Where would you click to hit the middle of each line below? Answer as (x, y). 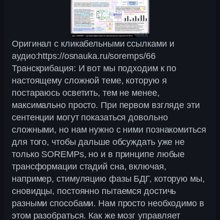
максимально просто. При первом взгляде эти (106, 105)
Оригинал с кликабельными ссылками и (93, 44)
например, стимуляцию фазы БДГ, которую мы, (108, 179)
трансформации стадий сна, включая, (89, 167)
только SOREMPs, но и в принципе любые (98, 154)
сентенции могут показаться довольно (90, 118)
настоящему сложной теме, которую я (89, 81)
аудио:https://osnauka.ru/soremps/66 (86, 56)
